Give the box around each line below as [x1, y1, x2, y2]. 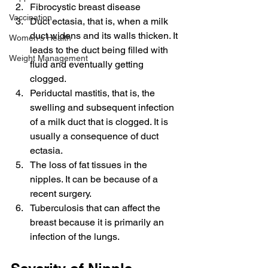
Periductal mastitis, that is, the [30, 87, 157, 99]
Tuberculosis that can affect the [30, 202, 163, 214]
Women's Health [9, 33, 71, 42]
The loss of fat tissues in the [30, 159, 150, 170]
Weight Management [9, 53, 88, 63]
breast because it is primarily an [30, 216, 166, 228]
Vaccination [9, 13, 52, 22]
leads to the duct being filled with [30, 44, 170, 56]
